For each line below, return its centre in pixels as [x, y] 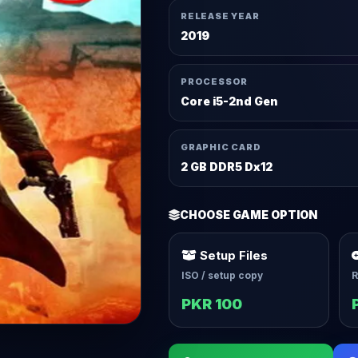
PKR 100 [212, 304]
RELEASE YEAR [220, 16]
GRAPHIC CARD [221, 147]
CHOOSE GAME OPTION [249, 215]
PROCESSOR [215, 82]
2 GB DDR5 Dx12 [227, 167]
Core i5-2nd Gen [230, 101]
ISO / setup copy [223, 275]
